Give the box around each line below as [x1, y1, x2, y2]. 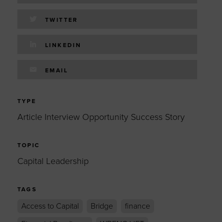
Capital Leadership [17, 155, 89, 166]
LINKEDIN [45, 41, 82, 49]
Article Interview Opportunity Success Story [17, 111, 185, 122]
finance [124, 201, 150, 211]
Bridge [90, 201, 113, 211]
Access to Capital [21, 201, 79, 211]
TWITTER [45, 16, 78, 23]
